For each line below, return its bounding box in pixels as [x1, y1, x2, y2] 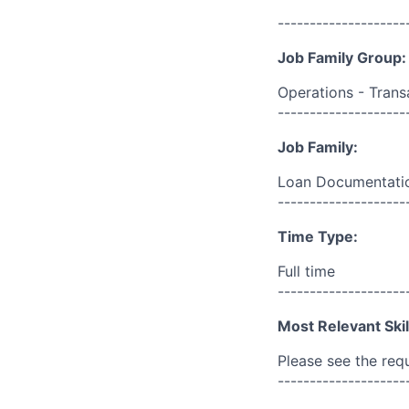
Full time [278, 262, 335, 280]
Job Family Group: [278, 48, 406, 67]
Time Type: [278, 227, 358, 246]
